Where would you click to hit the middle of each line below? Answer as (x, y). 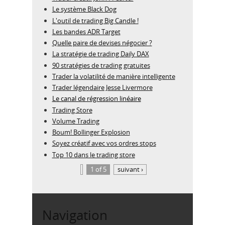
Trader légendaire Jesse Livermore (102, 88)
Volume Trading (76, 121)
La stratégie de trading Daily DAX (100, 54)
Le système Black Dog (84, 9)
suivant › (130, 170)
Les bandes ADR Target (86, 31)
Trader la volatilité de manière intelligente (114, 76)
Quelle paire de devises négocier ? (102, 43)
